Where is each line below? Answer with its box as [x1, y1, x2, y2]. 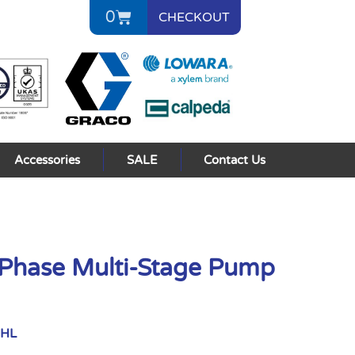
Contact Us [204, 152, 266, 167]
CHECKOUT [158, 10, 230, 25]
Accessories [14, 152, 81, 167]
